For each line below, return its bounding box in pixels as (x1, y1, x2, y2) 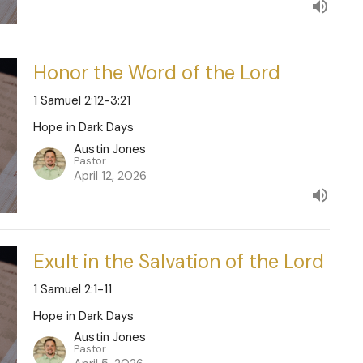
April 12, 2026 (73, 167, 147, 184)
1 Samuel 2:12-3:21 (32, 92, 130, 109)
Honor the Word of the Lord (32, 60, 280, 86)
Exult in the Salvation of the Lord (32, 248, 324, 274)
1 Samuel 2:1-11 (32, 280, 112, 297)
